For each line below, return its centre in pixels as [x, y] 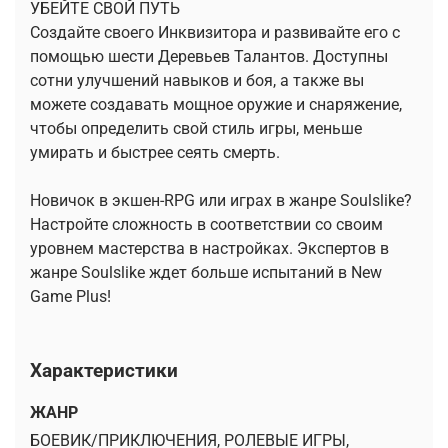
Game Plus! [70, 296]
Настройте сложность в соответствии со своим [206, 224]
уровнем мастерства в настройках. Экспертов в [209, 248]
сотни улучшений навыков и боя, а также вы [197, 80]
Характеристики [104, 370]
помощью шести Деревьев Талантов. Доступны [209, 56]
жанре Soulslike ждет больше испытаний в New [206, 272]
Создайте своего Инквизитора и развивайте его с [215, 32]
